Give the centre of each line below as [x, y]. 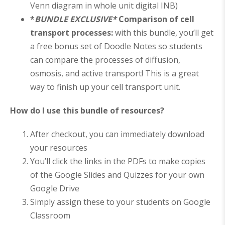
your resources [59, 148]
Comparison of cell [155, 19]
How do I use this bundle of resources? [87, 111]
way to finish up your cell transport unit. [105, 87]
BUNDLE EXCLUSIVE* [76, 19]
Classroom [50, 216]
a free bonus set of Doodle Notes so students [116, 46]
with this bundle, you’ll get [163, 33]
